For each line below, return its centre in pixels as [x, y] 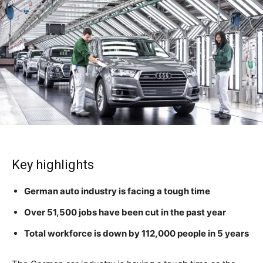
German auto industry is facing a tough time [117, 191]
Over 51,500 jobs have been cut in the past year [125, 213]
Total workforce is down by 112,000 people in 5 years [136, 234]
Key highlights [53, 165]
